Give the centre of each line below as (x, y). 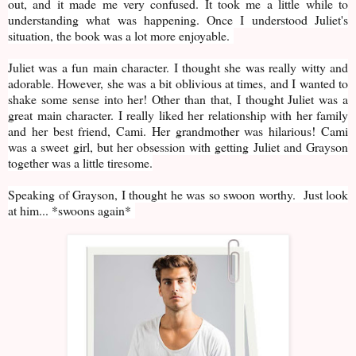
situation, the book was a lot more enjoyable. (119, 36)
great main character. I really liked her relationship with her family (178, 115)
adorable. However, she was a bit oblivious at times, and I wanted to (178, 83)
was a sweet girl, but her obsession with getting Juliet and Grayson (178, 147)
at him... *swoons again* (72, 211)
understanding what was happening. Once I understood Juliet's (178, 20)
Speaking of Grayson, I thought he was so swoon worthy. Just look (178, 195)
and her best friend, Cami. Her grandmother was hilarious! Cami (178, 131)
